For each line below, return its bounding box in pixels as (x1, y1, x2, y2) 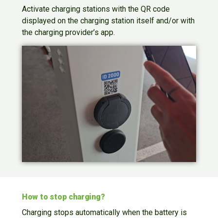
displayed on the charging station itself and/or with (21, 16, 195, 26)
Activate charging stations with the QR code (21, 4, 170, 14)
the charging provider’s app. (21, 28, 115, 37)
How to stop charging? (21, 192, 105, 202)
